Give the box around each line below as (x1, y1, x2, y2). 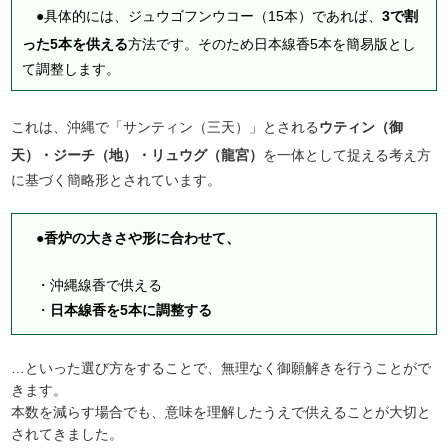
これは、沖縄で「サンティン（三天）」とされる (11, 119, 320, 136)
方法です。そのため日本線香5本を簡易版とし (128, 36, 417, 53)
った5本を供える (22, 36, 129, 53)
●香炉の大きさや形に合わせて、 (36, 230, 241, 247)
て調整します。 (22, 61, 121, 78)
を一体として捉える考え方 (263, 147, 432, 164)
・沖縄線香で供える (22, 277, 163, 294)
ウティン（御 (319, 119, 404, 136)
